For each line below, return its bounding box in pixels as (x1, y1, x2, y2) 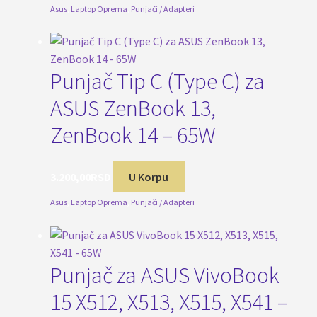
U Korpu (129, 169, 169, 184)
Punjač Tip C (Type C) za (50, 67, 265, 96)
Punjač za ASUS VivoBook (50, 261, 279, 290)
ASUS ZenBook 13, (50, 94, 216, 123)
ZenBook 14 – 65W (50, 121, 216, 150)
